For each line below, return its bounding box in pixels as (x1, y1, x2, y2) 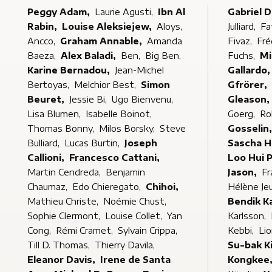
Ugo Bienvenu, (112, 94, 175, 104)
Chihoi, (146, 182, 181, 192)
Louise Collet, (105, 211, 165, 221)
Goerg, (227, 109, 257, 119)
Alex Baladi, (61, 50, 118, 61)
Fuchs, (227, 50, 257, 61)
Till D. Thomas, (27, 240, 92, 250)
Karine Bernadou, (27, 65, 112, 75)
